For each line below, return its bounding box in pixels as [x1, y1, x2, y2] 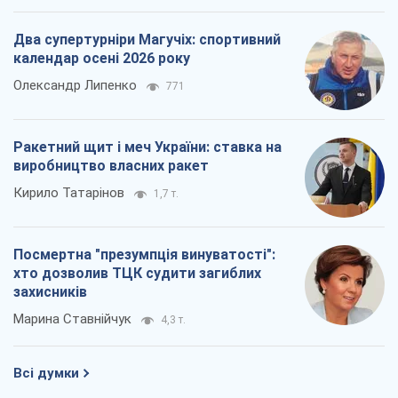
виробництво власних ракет [13, 156, 209, 174]
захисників [13, 283, 87, 300]
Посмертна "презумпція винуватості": [13, 245, 275, 263]
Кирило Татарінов [13, 184, 124, 201]
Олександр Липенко [13, 76, 137, 93]
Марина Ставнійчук [13, 310, 131, 327]
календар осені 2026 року [13, 49, 190, 67]
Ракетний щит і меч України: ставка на [13, 138, 282, 155]
